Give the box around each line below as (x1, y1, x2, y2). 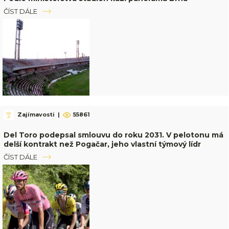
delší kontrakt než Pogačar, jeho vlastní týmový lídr (3, 139, 201, 149)
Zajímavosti (17, 111, 55, 119)
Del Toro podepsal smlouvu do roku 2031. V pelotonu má (3, 130, 223, 140)
